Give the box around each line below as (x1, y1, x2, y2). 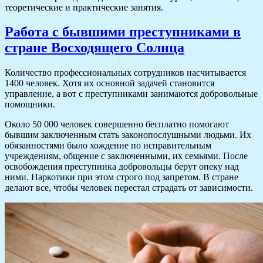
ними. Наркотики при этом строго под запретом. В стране (5, 172, 238, 183)
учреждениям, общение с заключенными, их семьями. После (5, 151, 248, 161)
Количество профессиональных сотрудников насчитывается (5, 68, 246, 78)
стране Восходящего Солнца (5, 40, 184, 56)
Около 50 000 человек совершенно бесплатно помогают (5, 119, 229, 130)
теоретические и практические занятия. (5, 2, 163, 12)
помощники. (5, 99, 55, 110)
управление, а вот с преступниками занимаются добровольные (5, 89, 258, 99)
